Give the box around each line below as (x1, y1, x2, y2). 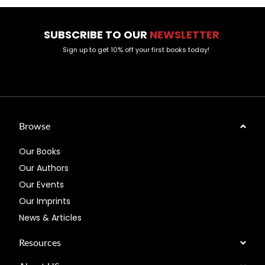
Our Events (19, 178, 64, 190)
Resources (19, 238, 62, 248)
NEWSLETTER (149, 27, 222, 42)
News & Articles (19, 211, 82, 224)
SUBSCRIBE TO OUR (43, 27, 150, 42)
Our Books (19, 145, 61, 157)
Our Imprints (19, 195, 71, 207)
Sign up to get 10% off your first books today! (63, 44, 209, 54)
